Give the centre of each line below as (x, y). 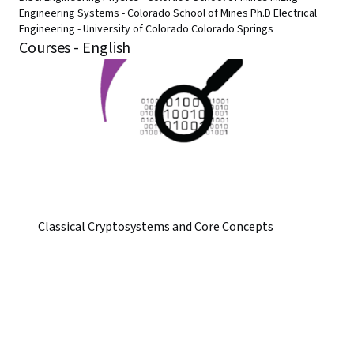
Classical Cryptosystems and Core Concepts (156, 227)
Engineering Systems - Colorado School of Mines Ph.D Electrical (168, 13)
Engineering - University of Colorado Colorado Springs (146, 29)
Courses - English (75, 48)
